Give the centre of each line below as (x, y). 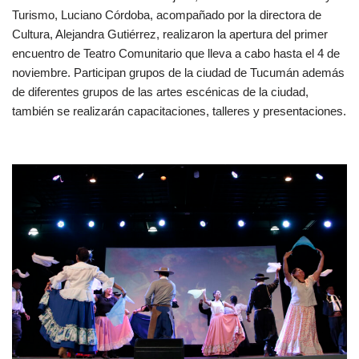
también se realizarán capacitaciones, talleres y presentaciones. (179, 111)
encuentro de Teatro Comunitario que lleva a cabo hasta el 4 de (176, 54)
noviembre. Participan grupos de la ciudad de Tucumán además (178, 73)
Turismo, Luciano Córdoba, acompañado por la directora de (167, 15)
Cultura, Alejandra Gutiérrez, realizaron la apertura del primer (170, 34)
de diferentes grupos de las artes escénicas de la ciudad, (160, 92)
